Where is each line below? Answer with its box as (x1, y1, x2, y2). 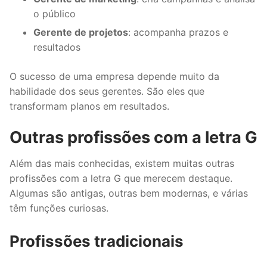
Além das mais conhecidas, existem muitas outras (10, 157, 234, 169)
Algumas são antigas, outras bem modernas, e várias (10, 187, 248, 199)
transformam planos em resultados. (10, 100, 169, 113)
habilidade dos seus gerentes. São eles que (10, 85, 204, 98)
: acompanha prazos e (128, 26, 228, 39)
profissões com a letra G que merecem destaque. (10, 172, 232, 184)
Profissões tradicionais (10, 232, 184, 251)
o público (33, 8, 76, 20)
